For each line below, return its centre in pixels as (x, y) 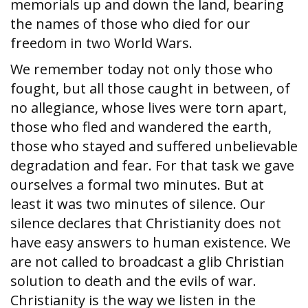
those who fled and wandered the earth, (141, 127)
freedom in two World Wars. (101, 43)
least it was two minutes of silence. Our (138, 204)
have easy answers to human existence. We (151, 242)
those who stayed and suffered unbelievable (154, 146)
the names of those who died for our (130, 24)
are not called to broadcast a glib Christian (147, 262)
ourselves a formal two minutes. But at (137, 185)
